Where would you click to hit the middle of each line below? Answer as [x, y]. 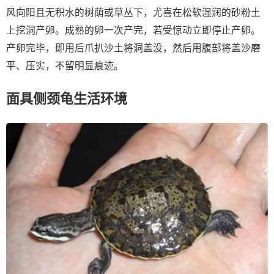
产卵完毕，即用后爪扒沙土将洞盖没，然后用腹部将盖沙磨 [133, 48]
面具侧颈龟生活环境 [67, 99]
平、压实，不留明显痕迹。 [65, 66]
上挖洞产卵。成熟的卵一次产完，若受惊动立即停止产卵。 [133, 31]
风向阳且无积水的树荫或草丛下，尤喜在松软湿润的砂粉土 [133, 13]
